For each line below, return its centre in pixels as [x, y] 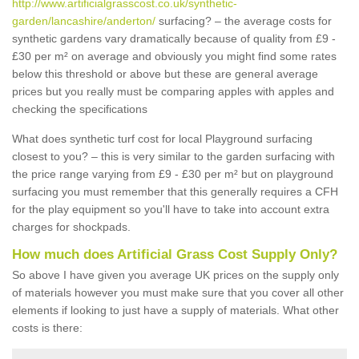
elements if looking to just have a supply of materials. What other [175, 310]
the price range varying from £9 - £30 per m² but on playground [173, 174]
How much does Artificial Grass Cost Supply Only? [175, 254]
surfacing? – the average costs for [244, 21]
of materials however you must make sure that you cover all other [178, 292]
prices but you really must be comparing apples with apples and [173, 91]
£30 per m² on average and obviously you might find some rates [174, 56]
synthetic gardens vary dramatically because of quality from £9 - [174, 38]
